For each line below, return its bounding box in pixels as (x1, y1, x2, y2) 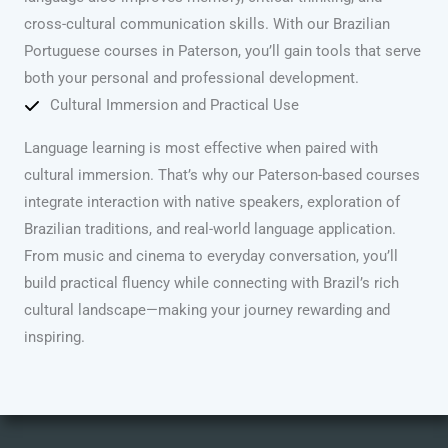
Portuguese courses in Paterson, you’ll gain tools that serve (24, 42, 421, 61)
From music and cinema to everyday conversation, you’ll (24, 247, 398, 266)
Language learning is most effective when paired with (24, 139, 378, 158)
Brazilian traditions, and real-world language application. (24, 220, 396, 239)
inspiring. (24, 328, 85, 347)
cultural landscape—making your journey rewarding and (24, 301, 390, 320)
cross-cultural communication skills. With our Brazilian (24, 15, 390, 34)
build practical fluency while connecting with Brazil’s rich (24, 274, 399, 293)
